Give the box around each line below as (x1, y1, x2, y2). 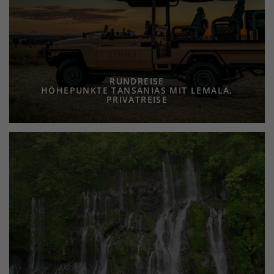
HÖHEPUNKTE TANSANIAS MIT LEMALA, (41, 84, 233, 97)
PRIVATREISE (106, 94, 168, 106)
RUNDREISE (109, 75, 165, 87)
